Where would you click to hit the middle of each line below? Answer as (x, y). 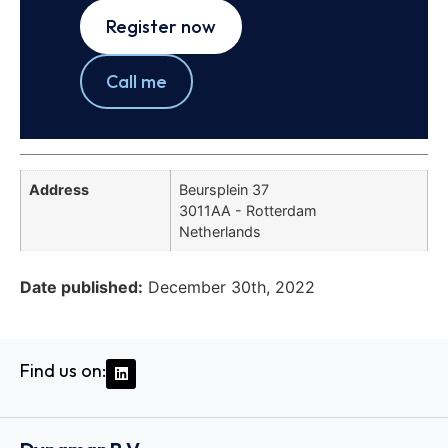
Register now (161, 27)
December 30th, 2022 (231, 286)
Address (59, 190)
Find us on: (63, 370)
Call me (136, 82)
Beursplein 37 (224, 190)
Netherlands (220, 232)
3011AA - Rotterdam (248, 211)
